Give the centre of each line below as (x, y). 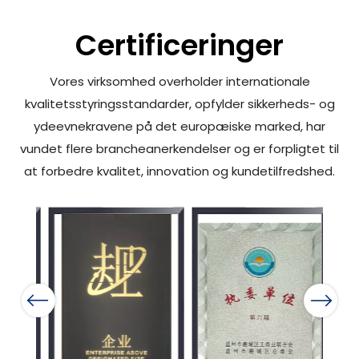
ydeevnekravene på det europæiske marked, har (179, 127)
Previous (33, 300)
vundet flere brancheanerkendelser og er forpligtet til (179, 149)
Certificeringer (179, 46)
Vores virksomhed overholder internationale (179, 82)
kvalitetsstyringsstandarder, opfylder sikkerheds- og (179, 104)
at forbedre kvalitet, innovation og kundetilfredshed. (179, 171)
